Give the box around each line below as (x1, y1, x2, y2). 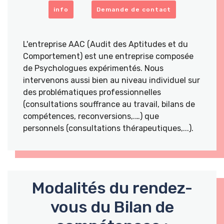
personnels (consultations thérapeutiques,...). (23, 123, 193, 133)
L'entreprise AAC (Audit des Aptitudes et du (23, 39, 188, 49)
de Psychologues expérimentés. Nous (23, 63, 163, 73)
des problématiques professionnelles (23, 87, 161, 97)
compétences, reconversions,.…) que (23, 111, 159, 121)
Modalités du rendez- (31, 178, 192, 197)
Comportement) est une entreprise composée (23, 51, 193, 61)
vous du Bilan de (50, 197, 174, 216)
